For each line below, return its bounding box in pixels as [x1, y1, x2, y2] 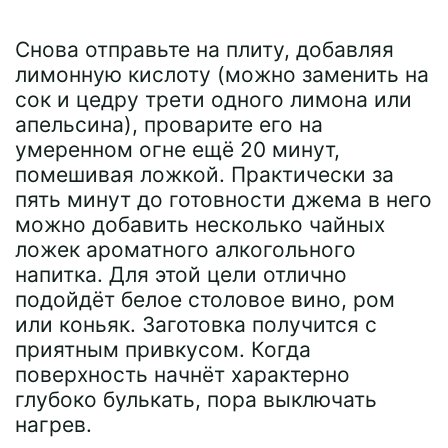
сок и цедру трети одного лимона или [15, 87, 412, 112]
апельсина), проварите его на [15, 112, 323, 137]
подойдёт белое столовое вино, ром [15, 287, 395, 312]
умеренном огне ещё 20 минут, [15, 137, 340, 162]
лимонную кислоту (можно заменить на [15, 62, 429, 87]
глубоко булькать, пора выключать [15, 387, 377, 412]
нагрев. [15, 412, 92, 437]
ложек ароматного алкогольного [15, 237, 356, 262]
